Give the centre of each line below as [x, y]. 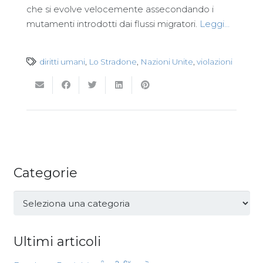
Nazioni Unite [167, 62]
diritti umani [63, 62]
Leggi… [215, 24]
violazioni [215, 62]
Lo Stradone [113, 62]
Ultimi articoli [57, 242]
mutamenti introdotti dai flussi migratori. [113, 24]
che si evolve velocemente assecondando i [120, 9]
